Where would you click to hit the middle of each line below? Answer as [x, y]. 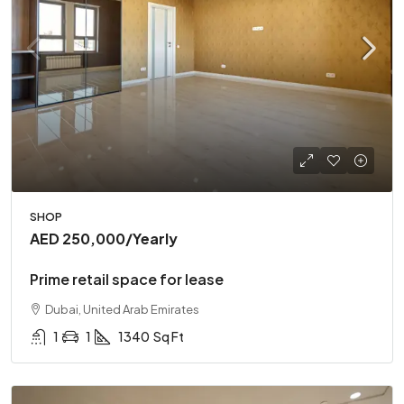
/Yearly [151, 238]
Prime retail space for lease [127, 279]
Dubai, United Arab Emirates [122, 309]
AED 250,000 [78, 238]
